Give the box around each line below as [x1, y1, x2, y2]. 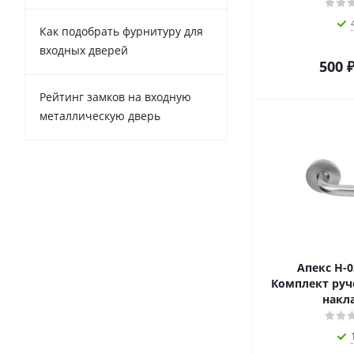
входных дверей [40, 43, 128, 58]
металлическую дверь [40, 108, 160, 123]
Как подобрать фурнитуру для [40, 24, 203, 39]
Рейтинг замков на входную [40, 89, 191, 104]
